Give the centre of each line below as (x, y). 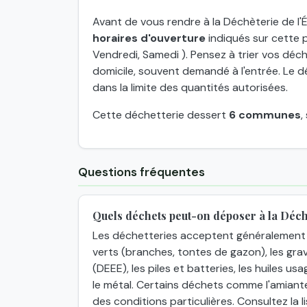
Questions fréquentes (142, 172)
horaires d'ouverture (149, 38)
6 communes (265, 115)
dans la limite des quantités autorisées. (190, 88)
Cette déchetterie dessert (161, 115)
